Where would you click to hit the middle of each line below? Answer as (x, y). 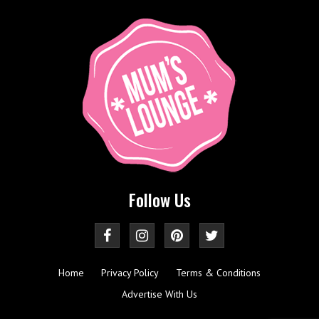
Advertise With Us (159, 294)
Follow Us (159, 199)
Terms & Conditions (218, 272)
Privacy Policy (130, 272)
